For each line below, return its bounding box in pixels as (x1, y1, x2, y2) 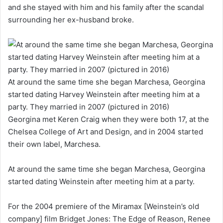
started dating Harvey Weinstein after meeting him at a (8, 89, 200, 99)
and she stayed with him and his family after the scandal (8, 2, 204, 12)
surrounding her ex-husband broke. (8, 14, 134, 24)
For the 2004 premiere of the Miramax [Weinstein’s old (8, 201, 199, 211)
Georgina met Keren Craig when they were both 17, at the (8, 114, 209, 124)
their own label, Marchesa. (8, 139, 101, 149)
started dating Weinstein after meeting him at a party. (8, 176, 197, 186)
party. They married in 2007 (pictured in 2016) (8, 102, 169, 111)
